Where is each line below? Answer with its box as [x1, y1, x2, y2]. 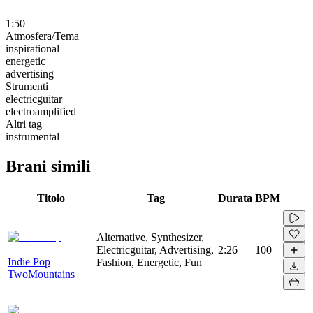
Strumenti [6, 80, 48, 92]
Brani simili [6, 156, 91, 175]
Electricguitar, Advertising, [96, 243, 214, 256]
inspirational [6, 42, 59, 54]
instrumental [6, 130, 59, 143]
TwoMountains [8, 268, 75, 280]
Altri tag [6, 117, 42, 130]
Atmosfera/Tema [6, 29, 79, 42]
